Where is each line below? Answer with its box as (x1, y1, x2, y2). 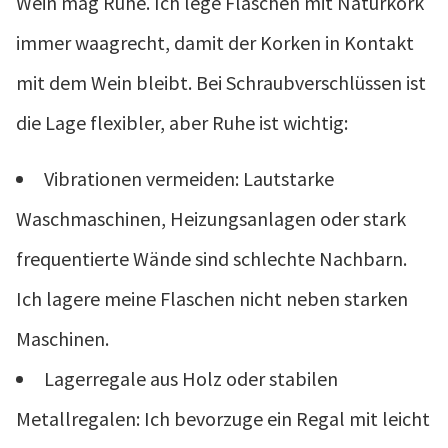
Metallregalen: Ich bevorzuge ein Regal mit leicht (16, 405, 430, 431)
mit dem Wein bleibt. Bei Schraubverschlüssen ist (16, 69, 426, 95)
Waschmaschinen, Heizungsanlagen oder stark (16, 205, 406, 231)
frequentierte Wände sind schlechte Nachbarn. (16, 245, 407, 271)
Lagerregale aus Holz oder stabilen (44, 365, 338, 391)
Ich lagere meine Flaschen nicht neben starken (16, 285, 408, 311)
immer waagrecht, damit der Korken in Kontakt (16, 29, 414, 55)
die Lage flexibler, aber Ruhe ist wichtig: (16, 109, 348, 135)
